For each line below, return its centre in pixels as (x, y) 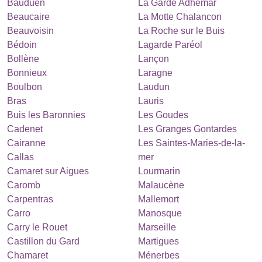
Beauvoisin (30, 31)
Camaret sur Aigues (48, 171)
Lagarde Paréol (170, 45)
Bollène (23, 59)
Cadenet (25, 129)
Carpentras (30, 199)
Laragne (155, 73)
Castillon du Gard (43, 241)
